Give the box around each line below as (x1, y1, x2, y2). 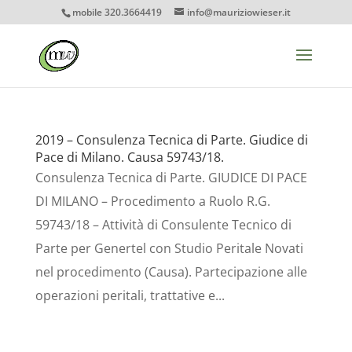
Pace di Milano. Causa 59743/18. (35, 148, 224, 166)
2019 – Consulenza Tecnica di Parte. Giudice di (35, 131, 308, 148)
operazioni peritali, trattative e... (35, 287, 225, 304)
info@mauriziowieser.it (186, 5, 291, 19)
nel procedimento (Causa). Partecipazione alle (35, 263, 307, 280)
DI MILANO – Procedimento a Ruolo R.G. (35, 192, 270, 210)
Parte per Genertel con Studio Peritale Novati (35, 240, 303, 257)
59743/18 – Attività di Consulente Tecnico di (35, 216, 291, 233)
